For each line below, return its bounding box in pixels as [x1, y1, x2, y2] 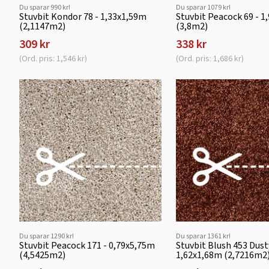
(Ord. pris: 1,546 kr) [19, 52, 87, 64]
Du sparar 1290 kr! [19, 231, 74, 241]
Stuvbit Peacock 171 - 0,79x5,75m [19, 238, 155, 252]
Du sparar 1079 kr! [175, 2, 231, 12]
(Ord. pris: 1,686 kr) [175, 52, 244, 64]
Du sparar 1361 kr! [175, 231, 231, 241]
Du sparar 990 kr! [19, 2, 70, 12]
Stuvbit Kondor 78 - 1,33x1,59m [19, 10, 147, 23]
